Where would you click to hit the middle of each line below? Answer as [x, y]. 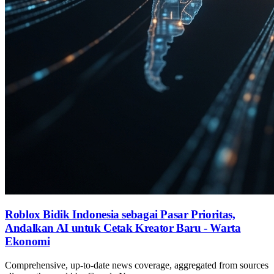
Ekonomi [28, 242]
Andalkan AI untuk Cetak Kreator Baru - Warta [123, 228]
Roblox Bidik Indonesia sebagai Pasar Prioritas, [120, 215]
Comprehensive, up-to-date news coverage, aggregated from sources [137, 265]
